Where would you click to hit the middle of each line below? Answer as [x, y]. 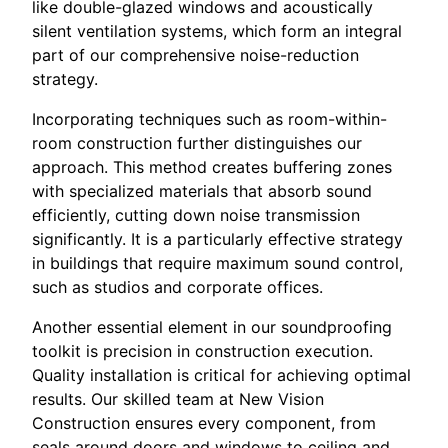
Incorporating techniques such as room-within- [209, 119]
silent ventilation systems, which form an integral [217, 31]
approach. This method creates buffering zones [212, 167]
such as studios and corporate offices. [177, 287]
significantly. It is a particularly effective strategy [217, 239]
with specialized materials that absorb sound [202, 191]
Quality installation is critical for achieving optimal [221, 375]
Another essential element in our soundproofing [212, 327]
